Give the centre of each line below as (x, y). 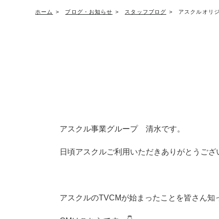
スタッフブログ (146, 12)
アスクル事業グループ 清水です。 (122, 129)
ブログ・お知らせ (89, 12)
